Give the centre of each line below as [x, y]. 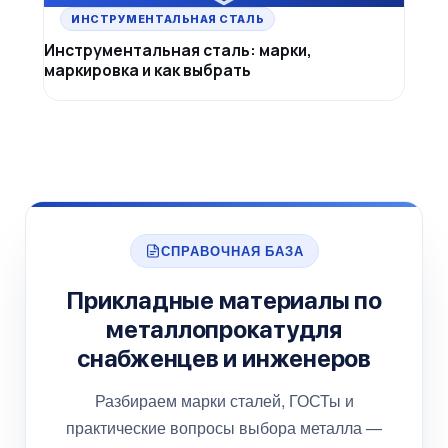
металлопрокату [202, 330]
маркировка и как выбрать [147, 70]
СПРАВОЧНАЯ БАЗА [232, 251]
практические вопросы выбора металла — [224, 428]
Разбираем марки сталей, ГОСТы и [224, 401]
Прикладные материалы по [224, 301]
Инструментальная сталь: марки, [178, 50]
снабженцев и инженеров [224, 359]
